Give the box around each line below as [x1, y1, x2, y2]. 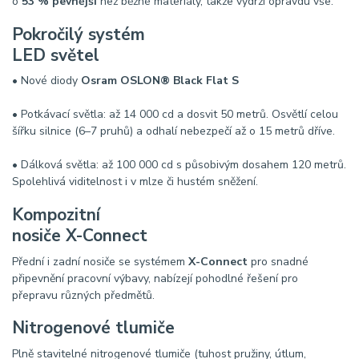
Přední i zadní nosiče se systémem [12, 253, 188, 269]
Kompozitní [12, 203, 100, 226]
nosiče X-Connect [12, 224, 147, 247]
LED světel [12, 43, 99, 67]
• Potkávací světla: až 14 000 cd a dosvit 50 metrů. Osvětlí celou [12, 107, 338, 123]
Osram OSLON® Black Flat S [81, 73, 239, 89]
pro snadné [248, 253, 309, 269]
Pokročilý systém [12, 22, 145, 46]
